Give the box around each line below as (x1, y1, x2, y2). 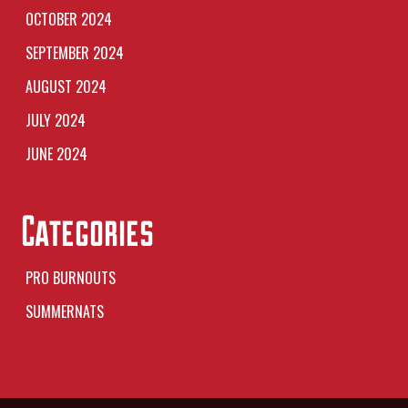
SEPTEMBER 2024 (25, 42, 124, 64)
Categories (20, 206, 154, 254)
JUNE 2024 (25, 143, 87, 165)
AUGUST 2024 (25, 76, 107, 97)
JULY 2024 (25, 109, 86, 131)
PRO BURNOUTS (25, 267, 116, 289)
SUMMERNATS (25, 301, 104, 322)
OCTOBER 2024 (25, 8, 112, 30)
